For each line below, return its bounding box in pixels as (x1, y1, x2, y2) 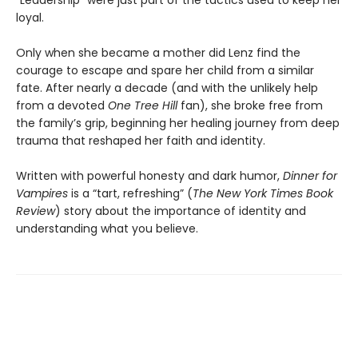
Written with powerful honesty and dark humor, (16, 168, 283, 185)
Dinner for (283, 168, 337, 185)
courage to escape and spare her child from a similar (16, 62, 314, 79)
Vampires (16, 185, 68, 202)
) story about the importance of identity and (55, 203, 306, 220)
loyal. (16, 10, 44, 26)
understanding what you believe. (16, 221, 198, 237)
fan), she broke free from (177, 97, 323, 114)
